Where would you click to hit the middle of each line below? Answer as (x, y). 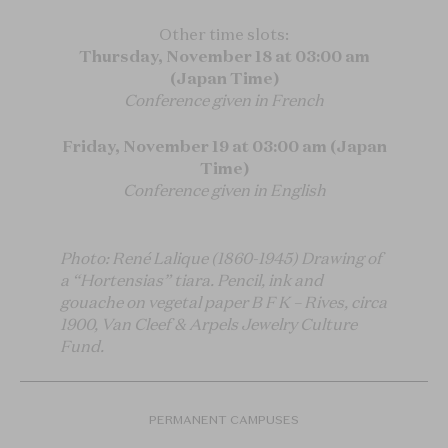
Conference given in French (224, 100)
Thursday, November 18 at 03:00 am (224, 56)
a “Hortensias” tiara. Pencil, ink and (191, 280)
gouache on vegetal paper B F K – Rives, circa (223, 302)
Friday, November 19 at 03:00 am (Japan (224, 146)
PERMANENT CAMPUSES (224, 419)
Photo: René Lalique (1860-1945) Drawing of (221, 258)
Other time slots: (224, 34)
